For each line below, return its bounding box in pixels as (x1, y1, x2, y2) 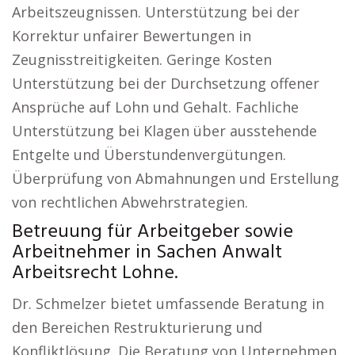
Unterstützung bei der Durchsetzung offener (12, 74, 319, 93)
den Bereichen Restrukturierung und (12, 318, 262, 337)
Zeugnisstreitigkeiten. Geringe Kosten (12, 50, 272, 69)
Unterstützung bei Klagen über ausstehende (12, 121, 317, 140)
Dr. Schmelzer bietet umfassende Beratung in (12, 294, 324, 313)
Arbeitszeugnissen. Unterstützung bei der (12, 2, 300, 21)
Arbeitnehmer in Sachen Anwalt (12, 238, 282, 268)
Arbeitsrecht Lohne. (12, 258, 177, 288)
